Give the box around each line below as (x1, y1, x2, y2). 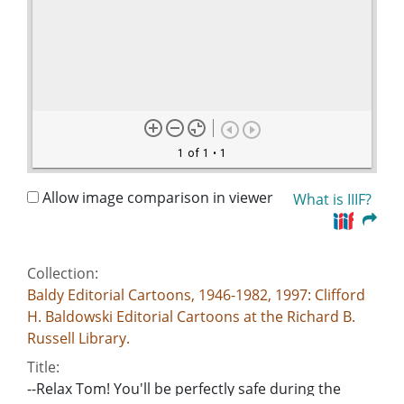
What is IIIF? (293, 189, 372, 210)
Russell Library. (27, 328, 130, 349)
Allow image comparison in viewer (39, 188, 273, 208)
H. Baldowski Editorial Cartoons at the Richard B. (27, 307, 355, 327)
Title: (27, 357, 60, 378)
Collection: (27, 263, 98, 284)
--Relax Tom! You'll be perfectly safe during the (27, 379, 341, 399)
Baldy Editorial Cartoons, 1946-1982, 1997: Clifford (27, 285, 365, 306)
